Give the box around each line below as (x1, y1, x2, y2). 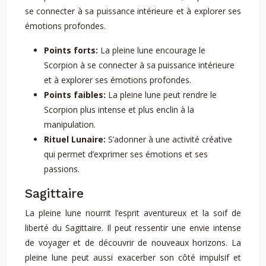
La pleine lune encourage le (100, 45, 205, 56)
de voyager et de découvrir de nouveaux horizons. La (25, 237, 241, 248)
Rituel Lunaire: (44, 134, 108, 145)
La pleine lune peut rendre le (108, 89, 217, 100)
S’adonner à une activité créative (108, 134, 232, 145)
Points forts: (44, 45, 100, 56)
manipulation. (44, 119, 96, 130)
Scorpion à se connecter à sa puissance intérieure (44, 59, 235, 71)
